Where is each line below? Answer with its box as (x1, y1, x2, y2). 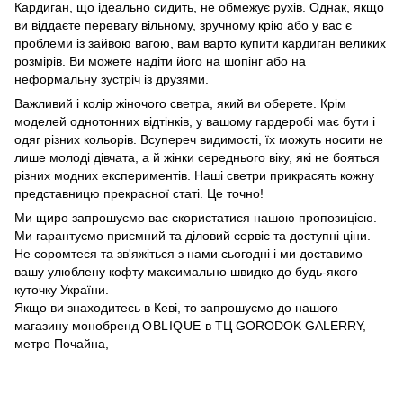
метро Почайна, (14, 336, 109, 351)
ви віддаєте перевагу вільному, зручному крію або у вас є (14, 18, 352, 32)
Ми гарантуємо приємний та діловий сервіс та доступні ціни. (14, 228, 371, 243)
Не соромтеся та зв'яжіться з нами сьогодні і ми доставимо (14, 246, 363, 261)
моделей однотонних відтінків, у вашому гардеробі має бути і (14, 114, 375, 129)
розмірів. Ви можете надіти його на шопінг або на (14, 54, 306, 68)
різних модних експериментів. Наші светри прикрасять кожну (14, 168, 374, 183)
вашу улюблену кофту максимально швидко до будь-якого (14, 264, 358, 279)
